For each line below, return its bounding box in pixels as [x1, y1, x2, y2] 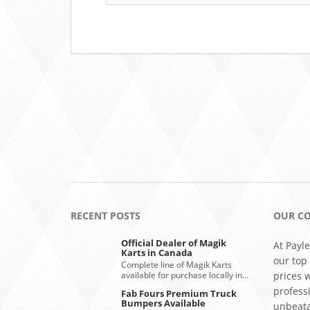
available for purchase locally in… [121, 269, 249, 281]
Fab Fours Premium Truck [121, 287, 237, 300]
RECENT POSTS [71, 209, 140, 222]
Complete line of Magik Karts [121, 259, 232, 271]
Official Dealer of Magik [121, 237, 227, 249]
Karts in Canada [121, 246, 193, 259]
